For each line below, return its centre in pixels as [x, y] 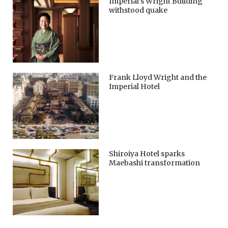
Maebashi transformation [155, 163]
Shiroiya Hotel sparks [147, 154]
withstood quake [138, 10]
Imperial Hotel [135, 87]
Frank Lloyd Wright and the [158, 78]
